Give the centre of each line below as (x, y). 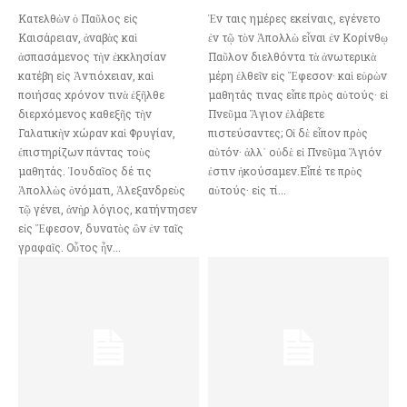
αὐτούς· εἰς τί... (247, 189)
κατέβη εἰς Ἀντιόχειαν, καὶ (86, 75)
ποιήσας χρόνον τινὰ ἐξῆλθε (91, 94)
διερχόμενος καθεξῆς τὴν (85, 113)
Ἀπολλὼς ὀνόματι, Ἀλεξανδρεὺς (102, 189)
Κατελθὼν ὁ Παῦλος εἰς (78, 18)
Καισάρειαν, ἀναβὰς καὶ (78, 37)
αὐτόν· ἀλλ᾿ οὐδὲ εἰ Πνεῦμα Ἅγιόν (295, 151)
